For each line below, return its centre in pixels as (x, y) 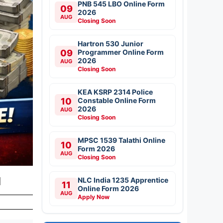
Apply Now (94, 197)
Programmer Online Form (121, 52)
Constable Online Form (117, 100)
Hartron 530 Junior (111, 43)
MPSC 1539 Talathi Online (121, 140)
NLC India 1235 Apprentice (123, 180)
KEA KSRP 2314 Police (115, 92)
